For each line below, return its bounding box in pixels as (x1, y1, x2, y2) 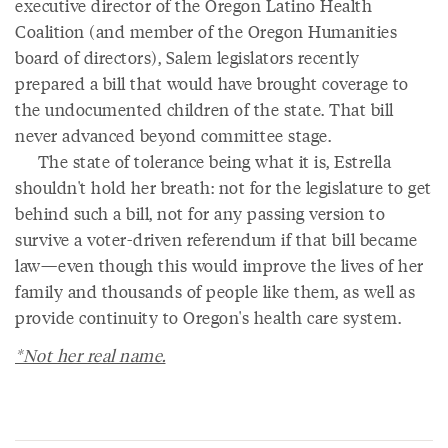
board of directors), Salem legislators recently (15, 45, 360, 69)
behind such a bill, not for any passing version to (15, 201, 385, 225)
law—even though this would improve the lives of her (15, 253, 424, 277)
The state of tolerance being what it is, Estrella (15, 149, 391, 173)
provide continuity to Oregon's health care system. (15, 305, 401, 329)
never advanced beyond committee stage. (15, 123, 331, 147)
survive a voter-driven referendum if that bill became (15, 227, 418, 251)
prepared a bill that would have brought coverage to (15, 71, 409, 95)
